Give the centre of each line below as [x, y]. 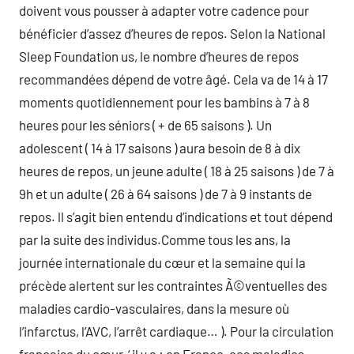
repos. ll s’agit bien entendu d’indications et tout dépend [176, 217]
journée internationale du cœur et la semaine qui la [162, 262]
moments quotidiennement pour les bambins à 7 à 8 [164, 102]
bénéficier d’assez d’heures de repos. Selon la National [172, 33]
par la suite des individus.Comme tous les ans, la [155, 239]
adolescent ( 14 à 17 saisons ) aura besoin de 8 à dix [160, 148]
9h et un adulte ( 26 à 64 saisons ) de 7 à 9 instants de [166, 194]
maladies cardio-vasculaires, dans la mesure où [154, 308]
